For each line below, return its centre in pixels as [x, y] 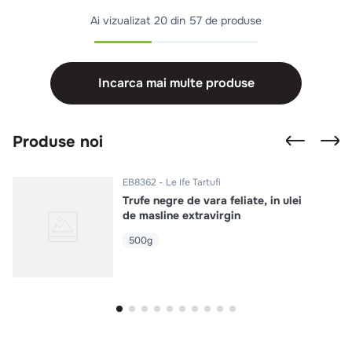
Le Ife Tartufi [193, 182]
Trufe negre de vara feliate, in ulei [212, 200]
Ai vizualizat [122, 20]
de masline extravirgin [181, 215]
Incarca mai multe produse [176, 83]
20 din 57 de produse [208, 20]
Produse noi [58, 142]
